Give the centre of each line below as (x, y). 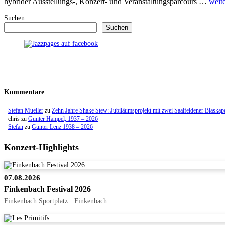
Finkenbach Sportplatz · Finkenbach (55, 201)
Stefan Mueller (26, 111)
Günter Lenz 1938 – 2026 (62, 127)
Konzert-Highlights (41, 147)
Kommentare (24, 92)
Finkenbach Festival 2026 (47, 189)
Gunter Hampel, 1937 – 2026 (63, 119)
